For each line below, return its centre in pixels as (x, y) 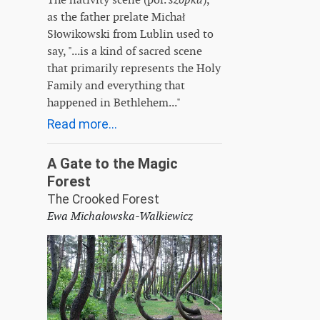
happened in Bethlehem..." (114, 103)
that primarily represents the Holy (134, 69)
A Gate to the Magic (112, 164)
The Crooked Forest (103, 200)
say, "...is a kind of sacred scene (125, 51)
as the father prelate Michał (116, 17)
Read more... (82, 125)
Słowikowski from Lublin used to (130, 34)
